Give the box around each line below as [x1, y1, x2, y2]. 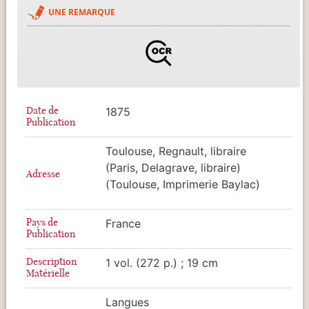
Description [26, 255, 77, 268]
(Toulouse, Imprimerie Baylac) [106, 177, 260, 191]
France [106, 216, 141, 230]
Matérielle [26, 266, 70, 279]
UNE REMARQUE [48, 6, 115, 18]
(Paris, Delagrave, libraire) [106, 160, 241, 175]
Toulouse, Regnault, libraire [106, 143, 246, 158]
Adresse [26, 167, 60, 180]
